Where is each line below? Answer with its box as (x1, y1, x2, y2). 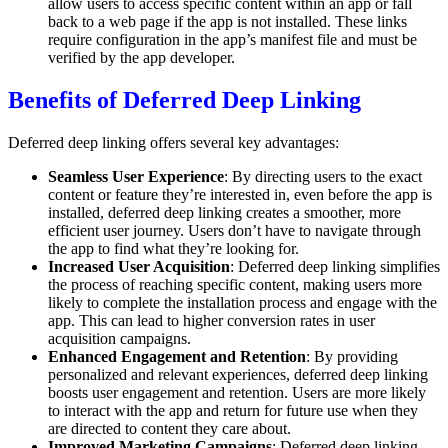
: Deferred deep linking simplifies (230, 257, 440, 275)
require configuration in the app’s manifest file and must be (48, 30, 417, 48)
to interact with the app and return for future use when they (48, 401, 418, 419)
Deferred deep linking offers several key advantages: (8, 133, 339, 151)
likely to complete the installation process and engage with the (48, 293, 437, 311)
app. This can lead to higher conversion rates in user (48, 311, 375, 329)
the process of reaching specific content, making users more (48, 275, 422, 293)
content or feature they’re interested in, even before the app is (48, 185, 432, 203)
